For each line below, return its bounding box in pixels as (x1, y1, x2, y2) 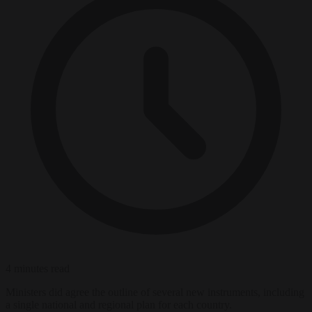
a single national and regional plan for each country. (6, 298, 232, 311)
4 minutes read (6, 262, 70, 274)
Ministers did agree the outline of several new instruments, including (6, 286, 304, 298)
